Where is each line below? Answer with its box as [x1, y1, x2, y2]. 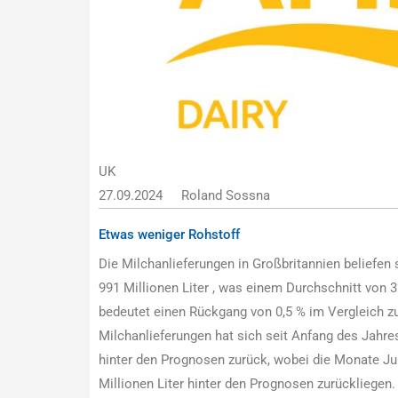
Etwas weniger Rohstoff [98, 227, 240, 243]
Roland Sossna [181, 187, 271, 204]
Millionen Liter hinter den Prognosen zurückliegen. [98, 376, 395, 393]
